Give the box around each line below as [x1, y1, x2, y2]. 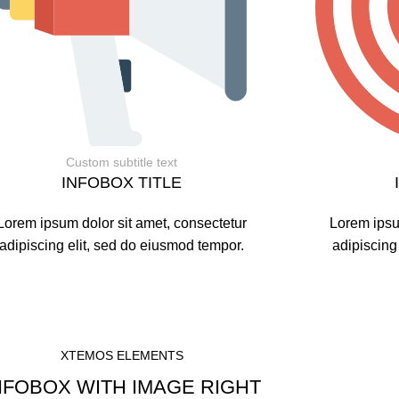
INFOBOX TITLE [61, 173, 183, 191]
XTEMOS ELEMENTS [61, 347, 183, 362]
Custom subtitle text [66, 154, 178, 169]
